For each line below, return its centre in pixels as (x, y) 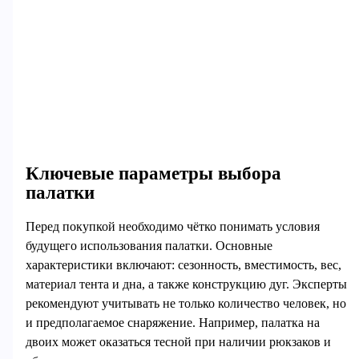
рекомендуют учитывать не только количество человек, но (186, 303)
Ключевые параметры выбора (153, 173)
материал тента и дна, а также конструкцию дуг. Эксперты (186, 284)
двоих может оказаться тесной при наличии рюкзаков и (178, 341)
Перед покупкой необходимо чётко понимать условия (172, 226)
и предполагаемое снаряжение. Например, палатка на (172, 322)
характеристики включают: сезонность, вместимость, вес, (183, 264)
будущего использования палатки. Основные (149, 245)
